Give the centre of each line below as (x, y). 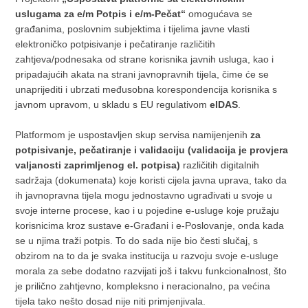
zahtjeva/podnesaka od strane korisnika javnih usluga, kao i (145, 59)
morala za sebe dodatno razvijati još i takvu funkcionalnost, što (151, 271)
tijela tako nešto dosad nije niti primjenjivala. (111, 301)
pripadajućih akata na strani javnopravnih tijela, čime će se (142, 74)
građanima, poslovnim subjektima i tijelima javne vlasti (133, 29)
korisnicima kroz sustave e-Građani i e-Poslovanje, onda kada (150, 225)
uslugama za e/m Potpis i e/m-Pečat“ (101, 14)
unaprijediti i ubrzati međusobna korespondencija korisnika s (146, 89)
